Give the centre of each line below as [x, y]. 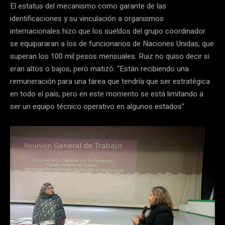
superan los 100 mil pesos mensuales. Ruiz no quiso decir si [110, 57]
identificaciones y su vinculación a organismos [87, 19]
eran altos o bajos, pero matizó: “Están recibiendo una [99, 69]
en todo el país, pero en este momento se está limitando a [107, 94]
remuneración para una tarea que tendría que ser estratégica [110, 82]
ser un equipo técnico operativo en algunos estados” [97, 107]
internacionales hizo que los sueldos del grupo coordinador [108, 31]
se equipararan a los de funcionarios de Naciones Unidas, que [112, 44]
